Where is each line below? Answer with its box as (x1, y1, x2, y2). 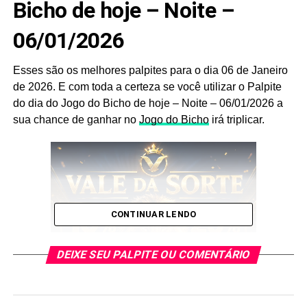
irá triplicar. (208, 114, 265, 126)
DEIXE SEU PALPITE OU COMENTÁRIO (55, 248, 252, 262)
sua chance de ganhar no (12, 114, 139, 126)
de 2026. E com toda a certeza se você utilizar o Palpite (12, 81, 282, 93)
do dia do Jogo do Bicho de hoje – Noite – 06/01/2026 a (12, 97, 283, 110)
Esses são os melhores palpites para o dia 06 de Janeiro (12, 64, 288, 77)
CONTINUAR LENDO (110, 209, 197, 220)
